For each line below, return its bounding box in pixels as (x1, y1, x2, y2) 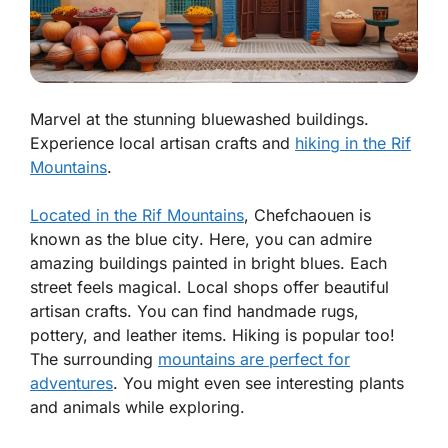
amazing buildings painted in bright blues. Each (30, 253, 387, 274)
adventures (30, 373, 113, 394)
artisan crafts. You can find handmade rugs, (30, 301, 359, 322)
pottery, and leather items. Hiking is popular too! (30, 325, 395, 346)
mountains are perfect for (158, 349, 350, 370)
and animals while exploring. (30, 397, 245, 418)
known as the (30, 229, 135, 250)
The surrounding (30, 349, 158, 370)
